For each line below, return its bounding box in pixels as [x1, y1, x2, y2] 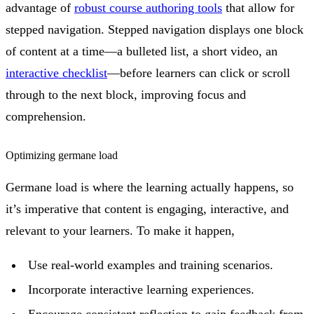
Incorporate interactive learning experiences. [28, 282, 254, 296]
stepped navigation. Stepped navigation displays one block [6, 22, 303, 37]
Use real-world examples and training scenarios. [28, 257, 273, 272]
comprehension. [6, 109, 86, 124]
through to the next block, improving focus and [6, 88, 246, 102]
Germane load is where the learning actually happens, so [6, 179, 294, 194]
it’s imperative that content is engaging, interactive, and [6, 201, 289, 216]
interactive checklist [6, 66, 107, 81]
